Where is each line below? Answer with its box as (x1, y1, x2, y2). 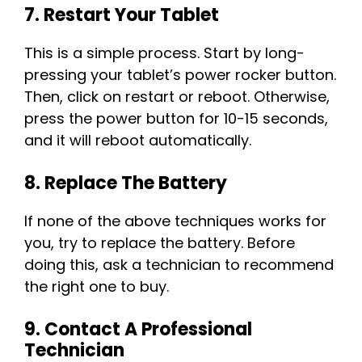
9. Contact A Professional (24, 317, 252, 343)
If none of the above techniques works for (24, 211, 326, 232)
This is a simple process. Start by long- (24, 43, 305, 64)
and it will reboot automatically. (24, 130, 251, 151)
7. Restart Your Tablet (24, 2, 219, 28)
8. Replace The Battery (24, 170, 227, 196)
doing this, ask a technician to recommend (24, 255, 334, 276)
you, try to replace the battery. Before (24, 233, 295, 254)
